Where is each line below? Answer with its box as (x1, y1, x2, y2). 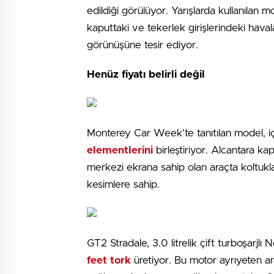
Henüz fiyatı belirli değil (87, 69, 205, 80)
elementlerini (87, 145, 156, 155)
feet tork (87, 255, 134, 265)
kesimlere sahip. (87, 179, 163, 190)
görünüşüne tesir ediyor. (87, 40, 201, 50)
